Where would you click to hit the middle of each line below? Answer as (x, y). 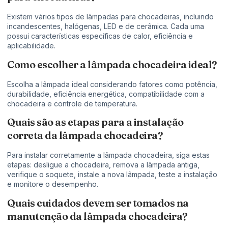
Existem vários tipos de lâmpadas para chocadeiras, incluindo (110, 17)
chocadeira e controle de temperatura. (72, 103)
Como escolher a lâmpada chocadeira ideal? (112, 64)
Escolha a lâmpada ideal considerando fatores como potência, (112, 84)
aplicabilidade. (31, 46)
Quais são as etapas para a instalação (95, 122)
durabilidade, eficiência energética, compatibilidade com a (106, 94)
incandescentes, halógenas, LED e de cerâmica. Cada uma (106, 26)
